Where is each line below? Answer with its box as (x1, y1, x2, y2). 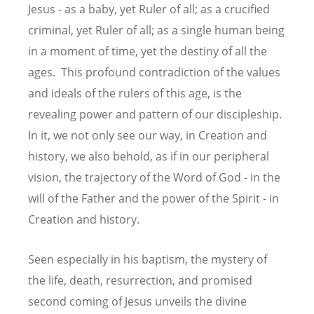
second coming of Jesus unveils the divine (28, 293, 247, 309)
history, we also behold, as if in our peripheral (28, 148, 269, 164)
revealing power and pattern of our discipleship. (28, 106, 285, 122)
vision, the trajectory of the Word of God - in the (28, 169, 280, 185)
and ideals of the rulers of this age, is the (28, 85, 242, 101)
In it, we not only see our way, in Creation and (28, 127, 267, 143)
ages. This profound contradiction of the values (28, 64, 280, 80)
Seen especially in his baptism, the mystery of (28, 251, 267, 267)
